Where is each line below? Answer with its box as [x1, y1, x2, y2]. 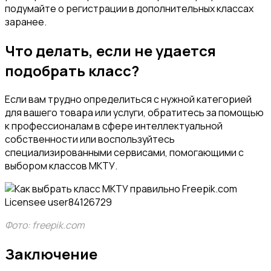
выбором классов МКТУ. [5, 158, 117, 172]
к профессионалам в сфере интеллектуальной [5, 119, 223, 132]
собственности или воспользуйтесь [5, 132, 175, 146]
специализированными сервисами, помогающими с [5, 145, 244, 159]
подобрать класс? [5, 60, 139, 80]
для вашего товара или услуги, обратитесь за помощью [5, 105, 264, 119]
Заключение [5, 243, 97, 264]
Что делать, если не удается [5, 40, 216, 60]
